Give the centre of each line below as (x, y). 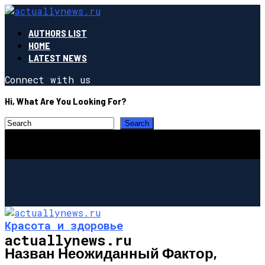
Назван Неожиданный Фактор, (111, 253)
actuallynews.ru (68, 240)
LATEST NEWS (58, 58)
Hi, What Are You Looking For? (66, 101)
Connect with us (48, 80)
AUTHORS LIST (58, 33)
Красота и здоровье (64, 225)
